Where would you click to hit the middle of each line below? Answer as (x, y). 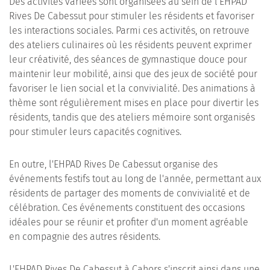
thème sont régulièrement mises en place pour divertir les (134, 103)
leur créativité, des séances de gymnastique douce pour (128, 59)
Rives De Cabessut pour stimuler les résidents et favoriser (132, 16)
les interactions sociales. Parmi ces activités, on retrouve (129, 30)
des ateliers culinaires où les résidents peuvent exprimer (130, 45)
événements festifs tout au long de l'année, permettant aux (135, 179)
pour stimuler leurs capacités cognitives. (95, 132)
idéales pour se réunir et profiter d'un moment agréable (129, 222)
